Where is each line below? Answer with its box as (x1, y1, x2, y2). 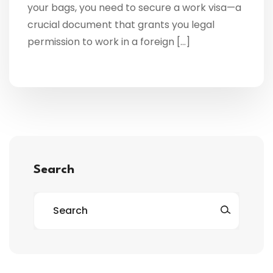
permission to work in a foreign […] (27, 34, 190, 49)
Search (34, 163, 74, 176)
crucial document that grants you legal (27, 17, 214, 32)
